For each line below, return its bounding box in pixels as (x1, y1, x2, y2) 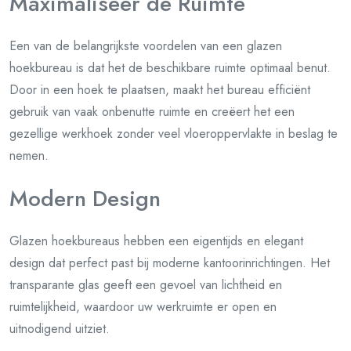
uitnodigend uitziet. (9, 320, 110, 338)
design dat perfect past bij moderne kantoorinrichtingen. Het (9, 254, 330, 272)
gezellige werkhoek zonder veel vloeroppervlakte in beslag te (9, 125, 338, 143)
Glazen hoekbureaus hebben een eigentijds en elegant (9, 232, 303, 250)
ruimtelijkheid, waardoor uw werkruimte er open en (9, 298, 277, 316)
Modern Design (9, 183, 161, 215)
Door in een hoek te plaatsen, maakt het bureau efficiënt (9, 81, 310, 99)
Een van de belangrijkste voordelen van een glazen (9, 37, 282, 55)
